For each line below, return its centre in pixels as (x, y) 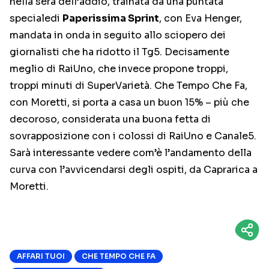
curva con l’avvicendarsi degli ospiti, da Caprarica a (134, 170)
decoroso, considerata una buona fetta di (110, 119)
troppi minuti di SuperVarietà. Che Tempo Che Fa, (128, 86)
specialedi (36, 18)
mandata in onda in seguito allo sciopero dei (118, 35)
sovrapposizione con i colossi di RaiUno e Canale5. (133, 136)
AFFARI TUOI (41, 256)
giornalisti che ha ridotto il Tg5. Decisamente (119, 52)
